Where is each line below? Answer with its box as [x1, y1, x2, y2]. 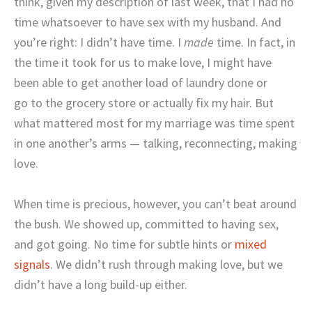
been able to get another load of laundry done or [14, 75, 267, 91]
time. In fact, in [214, 34, 295, 51]
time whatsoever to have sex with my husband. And [14, 14, 281, 31]
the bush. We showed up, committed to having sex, [14, 216, 279, 233]
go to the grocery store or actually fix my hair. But [14, 95, 274, 111]
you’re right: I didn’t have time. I [14, 34, 184, 51]
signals [14, 256, 50, 273]
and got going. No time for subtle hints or [14, 236, 235, 253]
